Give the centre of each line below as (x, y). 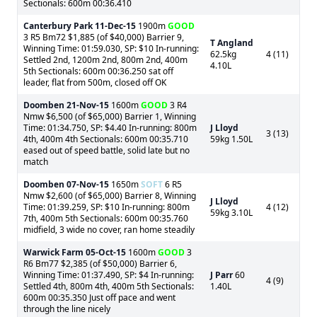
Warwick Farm (53, 252)
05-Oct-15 (106, 252)
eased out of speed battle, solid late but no (106, 150)
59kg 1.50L (231, 139)
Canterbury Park (58, 26)
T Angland (232, 43)
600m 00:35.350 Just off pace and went (99, 298)
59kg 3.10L (231, 213)
